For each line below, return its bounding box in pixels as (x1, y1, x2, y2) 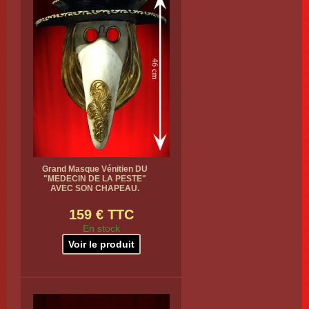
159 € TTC (68, 207, 134, 222)
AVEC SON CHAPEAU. (50, 183, 139, 193)
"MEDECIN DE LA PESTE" (43, 174, 146, 183)
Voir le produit (68, 239, 134, 250)
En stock (82, 223, 120, 234)
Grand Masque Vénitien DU (42, 164, 148, 174)
